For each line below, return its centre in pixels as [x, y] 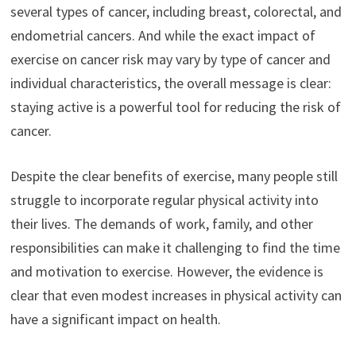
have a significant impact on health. [115, 319]
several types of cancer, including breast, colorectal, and [176, 12]
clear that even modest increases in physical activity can [176, 296]
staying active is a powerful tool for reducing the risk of [175, 107]
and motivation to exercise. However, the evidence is [166, 272]
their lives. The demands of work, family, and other [161, 224]
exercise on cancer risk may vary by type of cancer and [170, 60]
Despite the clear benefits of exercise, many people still [174, 176]
